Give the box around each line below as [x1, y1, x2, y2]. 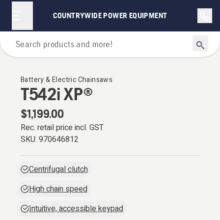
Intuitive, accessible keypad [28, 203, 123, 215]
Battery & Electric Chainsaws [21, 75, 113, 85]
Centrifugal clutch [28, 164, 88, 175]
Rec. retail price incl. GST [21, 122, 104, 134]
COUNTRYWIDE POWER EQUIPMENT [53, 11, 167, 20]
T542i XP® [21, 84, 93, 104]
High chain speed [28, 183, 87, 195]
